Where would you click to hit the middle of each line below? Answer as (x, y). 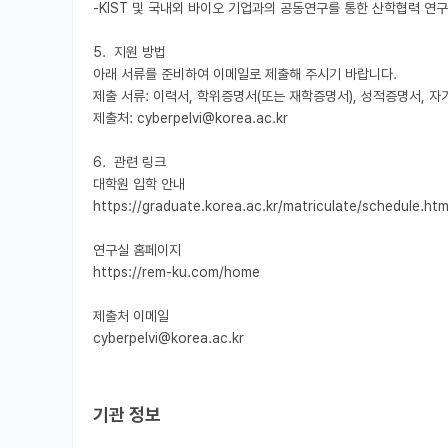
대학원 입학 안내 (139, 184)
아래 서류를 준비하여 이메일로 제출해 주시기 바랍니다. (245, 74)
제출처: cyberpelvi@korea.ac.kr (190, 118)
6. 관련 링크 (129, 162)
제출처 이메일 (131, 316)
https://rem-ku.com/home (176, 272)
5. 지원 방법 (129, 52)
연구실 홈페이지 (137, 250)
